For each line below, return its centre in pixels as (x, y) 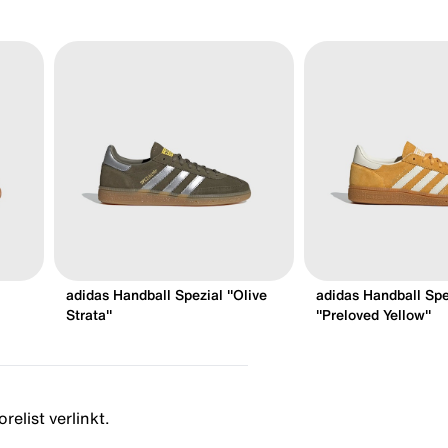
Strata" (89, 314)
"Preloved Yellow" (373, 314)
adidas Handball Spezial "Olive (166, 294)
